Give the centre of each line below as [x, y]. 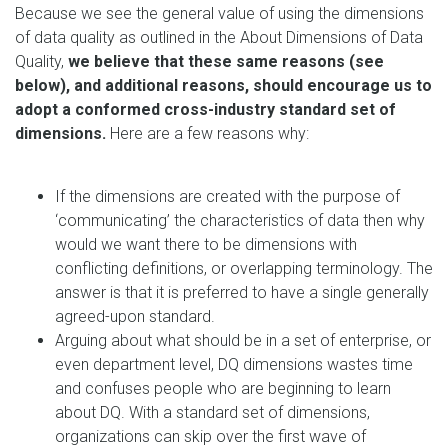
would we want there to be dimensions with [206, 244]
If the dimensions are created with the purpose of [227, 196]
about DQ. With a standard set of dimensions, [212, 412]
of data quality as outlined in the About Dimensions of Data [219, 37]
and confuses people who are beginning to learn [223, 388]
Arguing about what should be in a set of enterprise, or [243, 340]
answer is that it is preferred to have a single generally [242, 292]
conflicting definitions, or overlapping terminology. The [244, 268]
